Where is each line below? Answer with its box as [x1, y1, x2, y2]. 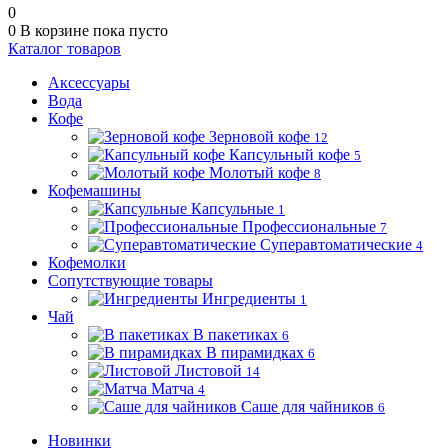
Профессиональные [242, 218, 376, 235]
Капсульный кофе [229, 146, 350, 163]
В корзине [20, 22, 93, 39]
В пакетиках [193, 326, 278, 343]
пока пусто [93, 22, 168, 39]
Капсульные [191, 200, 274, 217]
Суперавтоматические [260, 236, 412, 253]
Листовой [175, 362, 242, 379]
